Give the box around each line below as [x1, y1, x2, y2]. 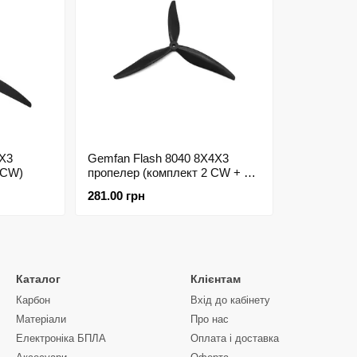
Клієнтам [190, 273, 241, 285]
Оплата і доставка [190, 332, 279, 344]
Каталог [16, 273, 61, 285]
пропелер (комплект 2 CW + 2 [87, 166, 250, 179]
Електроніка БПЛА [16, 332, 106, 344]
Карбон [16, 294, 50, 306]
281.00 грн [87, 189, 145, 202]
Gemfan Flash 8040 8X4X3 [87, 151, 229, 165]
